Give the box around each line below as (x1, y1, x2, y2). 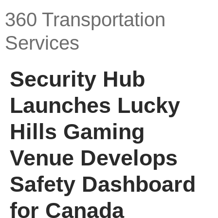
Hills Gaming (10, 119, 145, 144)
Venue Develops (10, 145, 178, 170)
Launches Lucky (10, 93, 180, 118)
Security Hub (10, 67, 145, 91)
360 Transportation (5, 9, 165, 30)
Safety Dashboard (10, 172, 196, 197)
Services (5, 32, 79, 54)
